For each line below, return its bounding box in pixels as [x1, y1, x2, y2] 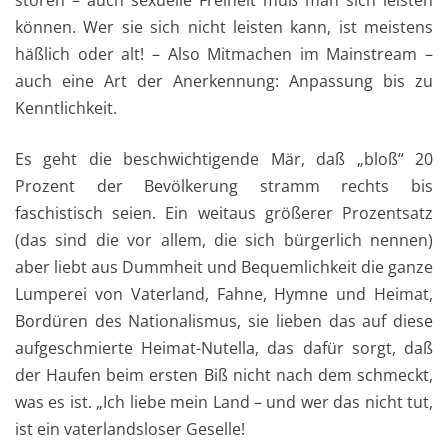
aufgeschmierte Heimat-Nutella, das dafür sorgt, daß [15, 337, 433, 360]
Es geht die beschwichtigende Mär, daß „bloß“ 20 [15, 148, 433, 171]
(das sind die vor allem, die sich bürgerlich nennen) [15, 229, 433, 252]
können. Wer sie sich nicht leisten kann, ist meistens [15, 16, 433, 39]
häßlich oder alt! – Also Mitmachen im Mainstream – [15, 43, 433, 66]
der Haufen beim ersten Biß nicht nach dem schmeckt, [15, 364, 433, 387]
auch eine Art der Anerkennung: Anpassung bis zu [15, 70, 433, 93]
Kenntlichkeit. [15, 97, 117, 120]
